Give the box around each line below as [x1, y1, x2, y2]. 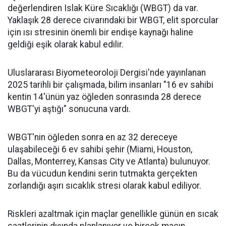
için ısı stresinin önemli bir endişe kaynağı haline [8, 27, 193, 38]
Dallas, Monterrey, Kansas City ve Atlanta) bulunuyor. [8, 156, 210, 167]
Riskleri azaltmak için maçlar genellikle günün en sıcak [8, 209, 218, 219]
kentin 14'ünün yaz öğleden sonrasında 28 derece [8, 92, 201, 102]
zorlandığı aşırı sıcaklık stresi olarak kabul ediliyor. [8, 181, 201, 191]
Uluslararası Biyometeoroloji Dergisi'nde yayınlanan [8, 68, 206, 78]
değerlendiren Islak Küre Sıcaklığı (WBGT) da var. [8, 3, 198, 14]
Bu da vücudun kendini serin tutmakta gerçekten [8, 168, 197, 179]
